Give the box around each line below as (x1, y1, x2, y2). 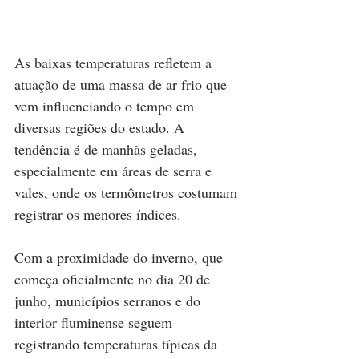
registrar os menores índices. (14, 204, 181, 224)
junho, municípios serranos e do (14, 290, 204, 310)
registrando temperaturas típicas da (14, 333, 221, 353)
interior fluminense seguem (14, 312, 176, 332)
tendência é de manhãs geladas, (14, 139, 201, 159)
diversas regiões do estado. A (14, 117, 188, 137)
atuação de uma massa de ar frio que (14, 74, 231, 94)
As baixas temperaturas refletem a (14, 52, 216, 72)
